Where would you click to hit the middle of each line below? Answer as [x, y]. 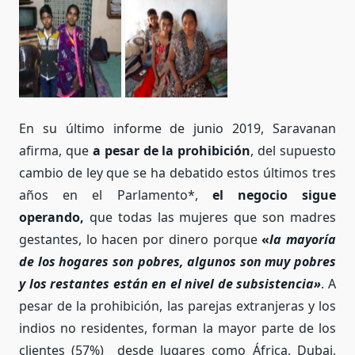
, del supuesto [293, 151]
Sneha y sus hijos [176, 115]
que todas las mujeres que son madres [210, 218]
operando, [52, 218]
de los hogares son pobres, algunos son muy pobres [177, 262]
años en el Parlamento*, [116, 195]
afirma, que [56, 151]
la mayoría [303, 240]
